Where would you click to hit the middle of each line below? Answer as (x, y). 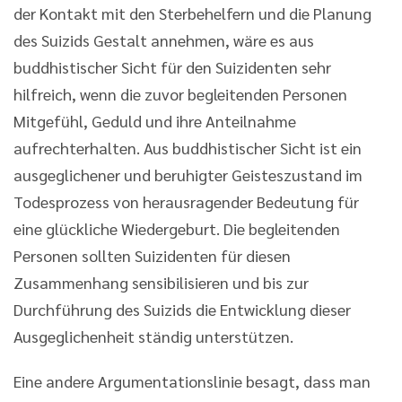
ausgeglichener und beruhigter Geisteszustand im (188, 174)
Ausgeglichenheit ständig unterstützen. (153, 336)
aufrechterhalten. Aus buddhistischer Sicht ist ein (188, 147)
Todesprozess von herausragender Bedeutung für (186, 201)
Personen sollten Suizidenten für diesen (152, 255)
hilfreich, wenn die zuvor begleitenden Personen (180, 93)
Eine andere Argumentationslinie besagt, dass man (192, 380)
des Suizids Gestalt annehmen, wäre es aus (164, 39)
